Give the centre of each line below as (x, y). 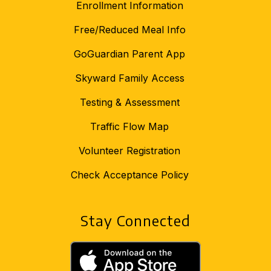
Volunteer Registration (129, 151)
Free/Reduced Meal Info (129, 30)
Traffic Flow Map (129, 127)
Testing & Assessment (129, 103)
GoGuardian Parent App (129, 54)
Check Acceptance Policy (129, 175)
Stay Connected (135, 220)
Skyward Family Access (129, 78)
